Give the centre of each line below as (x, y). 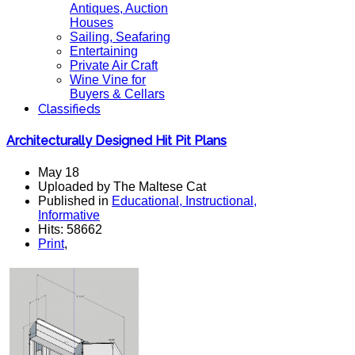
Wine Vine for (108, 80)
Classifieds (69, 109)
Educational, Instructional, (184, 200)
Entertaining (104, 51)
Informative (69, 215)
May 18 (59, 172)
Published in (75, 200)
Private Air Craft (114, 65)
